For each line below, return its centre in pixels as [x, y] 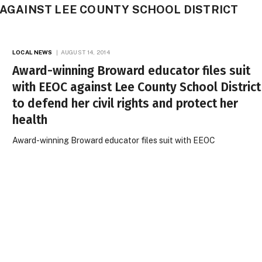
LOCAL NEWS [32, 52]
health [30, 120]
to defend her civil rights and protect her [125, 104]
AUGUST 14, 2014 [85, 52]
